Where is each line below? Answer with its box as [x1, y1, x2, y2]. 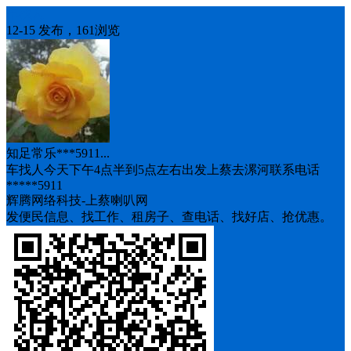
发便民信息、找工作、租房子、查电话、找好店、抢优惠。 [6, 210, 332, 223]
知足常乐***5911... [6, 147, 110, 160]
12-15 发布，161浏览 [6, 24, 120, 37]
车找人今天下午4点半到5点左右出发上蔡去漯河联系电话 [6, 163, 320, 176]
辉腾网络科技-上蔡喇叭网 [6, 194, 148, 207]
